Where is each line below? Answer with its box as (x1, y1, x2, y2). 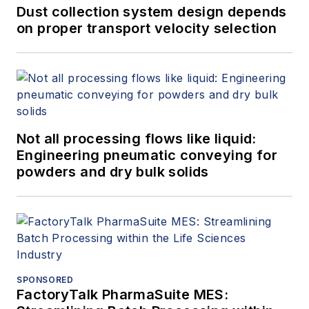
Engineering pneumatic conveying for (17, 146, 277, 163)
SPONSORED (17, 274, 74, 285)
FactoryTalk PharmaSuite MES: (17, 286, 229, 303)
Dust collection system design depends (17, 3, 287, 20)
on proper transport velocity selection (17, 19, 277, 37)
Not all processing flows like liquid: (17, 130, 257, 147)
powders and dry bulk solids (17, 163, 209, 180)
